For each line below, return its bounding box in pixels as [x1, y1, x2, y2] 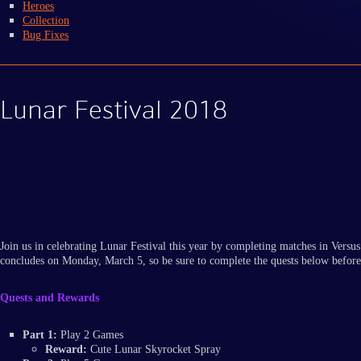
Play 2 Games [57, 329, 123, 342]
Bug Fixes [23, 28, 68, 41]
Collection [23, 14, 69, 27]
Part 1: [23, 329, 57, 342]
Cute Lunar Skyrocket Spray [87, 343, 221, 356]
